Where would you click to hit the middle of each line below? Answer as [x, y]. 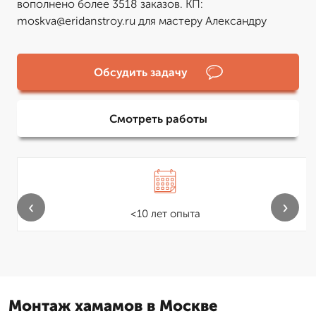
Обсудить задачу [140, 72]
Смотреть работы [158, 119]
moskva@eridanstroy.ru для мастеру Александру [142, 21]
